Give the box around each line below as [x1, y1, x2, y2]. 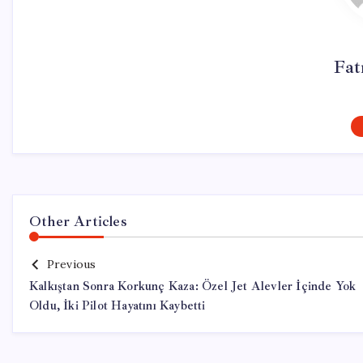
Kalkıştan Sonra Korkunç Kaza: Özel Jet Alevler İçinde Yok [29, 279, 357, 294]
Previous [46, 257, 96, 271]
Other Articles [29, 212, 127, 230]
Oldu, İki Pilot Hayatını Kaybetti [29, 298, 206, 314]
